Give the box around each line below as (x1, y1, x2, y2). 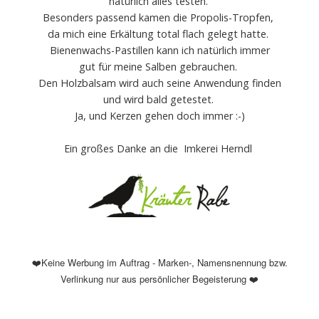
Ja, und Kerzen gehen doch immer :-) (74, 108, 245, 122)
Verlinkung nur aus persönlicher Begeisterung (61, 271, 249, 286)
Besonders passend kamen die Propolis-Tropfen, (43, 10, 276, 24)
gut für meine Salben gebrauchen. (79, 59, 240, 73)
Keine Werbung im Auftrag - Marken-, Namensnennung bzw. (41, 255, 288, 269)
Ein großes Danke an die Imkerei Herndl (64, 141, 255, 155)
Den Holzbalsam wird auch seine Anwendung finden (38, 75, 281, 90)
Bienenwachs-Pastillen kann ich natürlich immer (49, 43, 270, 57)
